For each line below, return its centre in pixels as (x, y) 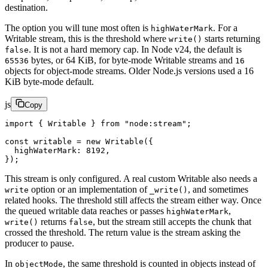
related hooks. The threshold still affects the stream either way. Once (133, 200)
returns (54, 222)
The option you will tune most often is (78, 28)
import (19, 124)
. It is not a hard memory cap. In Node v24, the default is (135, 50)
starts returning (231, 39)
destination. (26, 8)
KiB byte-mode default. (49, 82)
